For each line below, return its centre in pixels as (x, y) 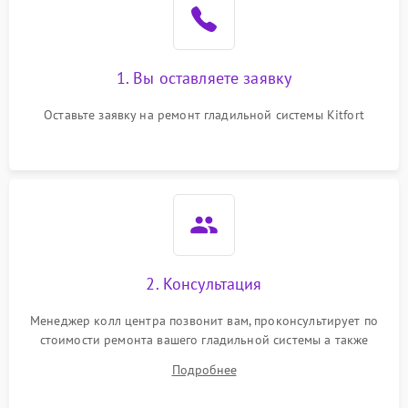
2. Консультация (204, 284)
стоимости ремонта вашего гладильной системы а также (204, 340)
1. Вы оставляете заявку (204, 78)
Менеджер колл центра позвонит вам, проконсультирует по (204, 321)
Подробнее (204, 370)
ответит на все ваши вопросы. (204, 359)
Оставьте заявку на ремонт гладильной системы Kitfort (204, 115)
